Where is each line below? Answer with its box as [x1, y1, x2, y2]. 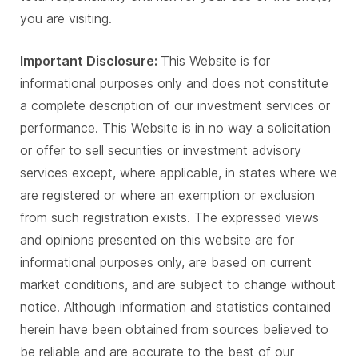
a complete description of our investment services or [20, 97, 330, 114]
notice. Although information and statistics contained [20, 299, 331, 316]
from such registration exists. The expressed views [20, 209, 319, 226]
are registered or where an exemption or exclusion [20, 187, 315, 204]
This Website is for [161, 53, 270, 70]
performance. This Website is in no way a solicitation [20, 120, 331, 137]
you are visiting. [20, 10, 120, 27]
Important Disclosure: [20, 53, 161, 70]
